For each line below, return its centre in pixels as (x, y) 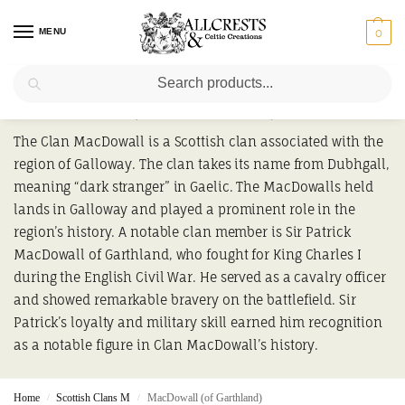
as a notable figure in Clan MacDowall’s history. (166, 345)
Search (367, 73)
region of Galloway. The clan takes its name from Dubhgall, (202, 164)
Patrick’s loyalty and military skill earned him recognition (198, 322)
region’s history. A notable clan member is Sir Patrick (182, 232)
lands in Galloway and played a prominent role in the (184, 209)
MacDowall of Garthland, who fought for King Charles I (188, 254)
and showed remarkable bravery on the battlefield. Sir (185, 300)
